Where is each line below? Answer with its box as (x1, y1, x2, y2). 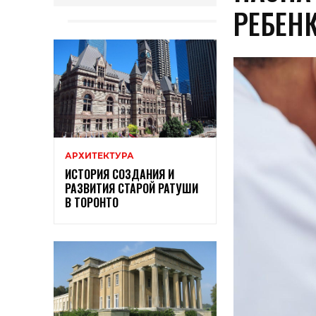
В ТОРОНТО (65, 194, 119, 212)
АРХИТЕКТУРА (65, 150, 134, 162)
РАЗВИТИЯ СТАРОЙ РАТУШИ (65, 180, 198, 197)
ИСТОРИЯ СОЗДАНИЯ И (65, 166, 174, 183)
